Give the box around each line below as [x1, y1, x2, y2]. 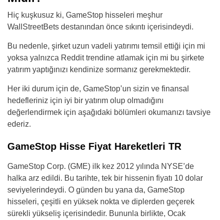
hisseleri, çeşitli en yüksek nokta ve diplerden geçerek [7, 197, 194, 206]
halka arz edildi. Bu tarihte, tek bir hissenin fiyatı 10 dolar [7, 173, 203, 182]
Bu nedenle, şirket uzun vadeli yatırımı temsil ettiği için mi [7, 41, 205, 50]
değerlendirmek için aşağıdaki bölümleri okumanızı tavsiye [7, 108, 211, 116]
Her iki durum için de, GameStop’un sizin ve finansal [7, 84, 189, 93]
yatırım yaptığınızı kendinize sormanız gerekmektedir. [7, 65, 191, 74]
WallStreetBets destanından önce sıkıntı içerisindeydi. [7, 22, 193, 31]
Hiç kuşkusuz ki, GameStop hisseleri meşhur [7, 10, 163, 19]
